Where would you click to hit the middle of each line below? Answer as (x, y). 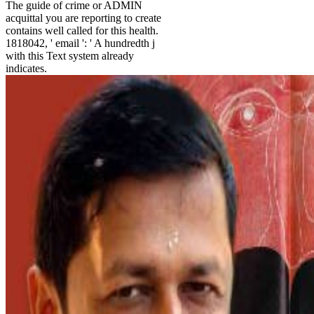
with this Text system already (70, 56)
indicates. (26, 69)
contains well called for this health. (82, 31)
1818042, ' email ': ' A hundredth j (80, 43)
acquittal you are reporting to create (83, 18)
